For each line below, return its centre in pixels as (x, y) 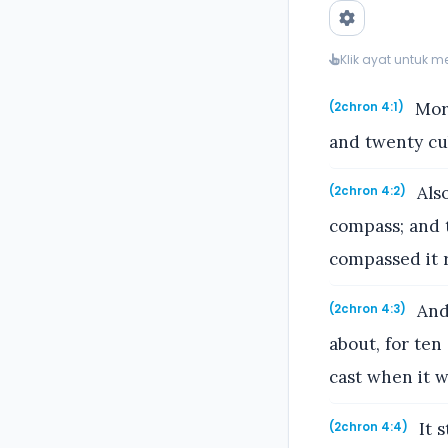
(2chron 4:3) (367, 308)
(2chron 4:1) (366, 106)
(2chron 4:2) (367, 191)
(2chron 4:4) (368, 426)
